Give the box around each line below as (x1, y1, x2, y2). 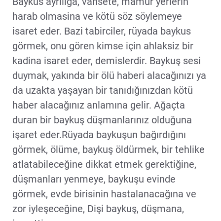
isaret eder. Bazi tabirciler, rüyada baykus (12, 25, 191, 37)
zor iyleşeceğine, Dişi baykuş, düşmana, (12, 202, 184, 215)
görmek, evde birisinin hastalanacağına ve (12, 187, 196, 200)
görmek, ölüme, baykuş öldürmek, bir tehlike (12, 143, 205, 155)
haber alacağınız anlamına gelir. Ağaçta (12, 99, 185, 111)
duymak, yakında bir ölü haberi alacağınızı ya (12, 69, 206, 81)
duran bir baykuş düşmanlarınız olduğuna (12, 113, 192, 126)
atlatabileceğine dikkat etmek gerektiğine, (12, 158, 196, 170)
